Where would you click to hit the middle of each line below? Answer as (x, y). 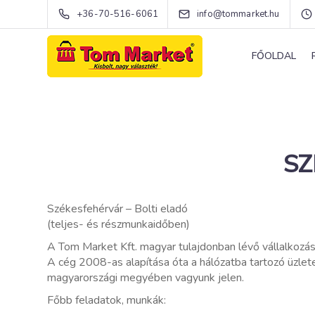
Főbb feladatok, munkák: (107, 300)
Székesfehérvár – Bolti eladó (117, 209)
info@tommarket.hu (238, 14)
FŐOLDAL (274, 56)
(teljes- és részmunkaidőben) (118, 224)
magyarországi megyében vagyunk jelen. (146, 278)
